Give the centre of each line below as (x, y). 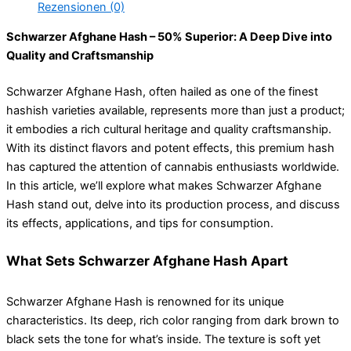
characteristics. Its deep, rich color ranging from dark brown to (173, 320)
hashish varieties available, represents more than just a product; (175, 111)
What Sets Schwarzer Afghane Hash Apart (147, 260)
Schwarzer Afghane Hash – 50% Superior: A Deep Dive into (169, 37)
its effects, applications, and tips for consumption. (140, 224)
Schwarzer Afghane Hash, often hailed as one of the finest (162, 92)
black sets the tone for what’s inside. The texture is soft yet (163, 339)
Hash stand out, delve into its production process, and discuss (173, 205)
